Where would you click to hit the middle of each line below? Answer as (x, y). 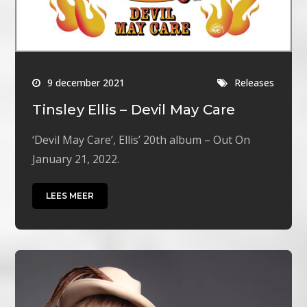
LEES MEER (70, 195)
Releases (255, 82)
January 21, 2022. (76, 159)
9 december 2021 (86, 82)
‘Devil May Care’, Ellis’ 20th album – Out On (142, 139)
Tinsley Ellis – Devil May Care (134, 109)
